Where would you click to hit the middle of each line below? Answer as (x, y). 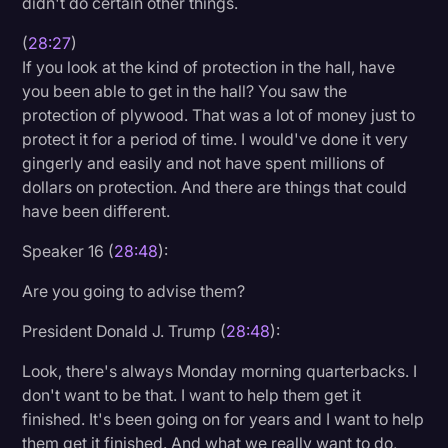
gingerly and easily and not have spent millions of (204, 162)
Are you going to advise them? (134, 290)
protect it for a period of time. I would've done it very (215, 138)
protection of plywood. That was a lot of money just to (219, 114)
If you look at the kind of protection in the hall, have (209, 66)
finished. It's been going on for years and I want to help (223, 418)
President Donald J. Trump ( (124, 330)
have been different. (96, 210)
